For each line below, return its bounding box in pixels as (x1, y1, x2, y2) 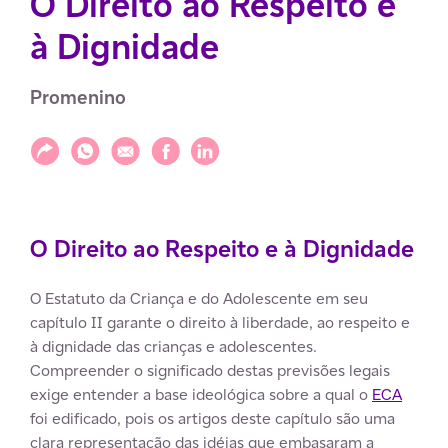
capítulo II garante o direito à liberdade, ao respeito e (30, 312, 410, 333)
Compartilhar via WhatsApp (69, 136, 263, 157)
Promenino (30, 85, 126, 110)
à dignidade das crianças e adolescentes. (30, 336, 317, 357)
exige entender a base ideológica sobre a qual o (30, 384, 372, 405)
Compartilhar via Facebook (149, 136, 339, 157)
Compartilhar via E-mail (109, 136, 276, 157)
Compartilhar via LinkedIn (189, 136, 374, 157)
